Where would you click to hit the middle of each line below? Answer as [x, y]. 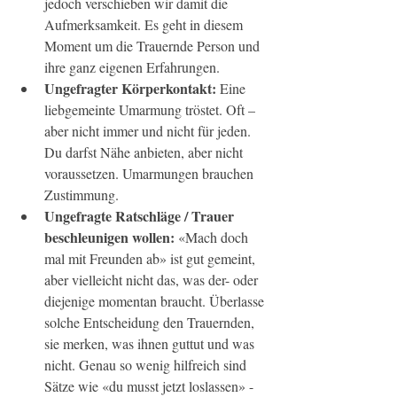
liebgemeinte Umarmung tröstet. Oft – [152, 110]
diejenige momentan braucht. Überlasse [156, 301]
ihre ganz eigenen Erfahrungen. [132, 67]
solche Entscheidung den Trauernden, [151, 323]
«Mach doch [215, 237]
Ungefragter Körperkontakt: [132, 89]
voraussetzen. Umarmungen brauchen [151, 174]
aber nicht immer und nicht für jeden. [149, 131]
